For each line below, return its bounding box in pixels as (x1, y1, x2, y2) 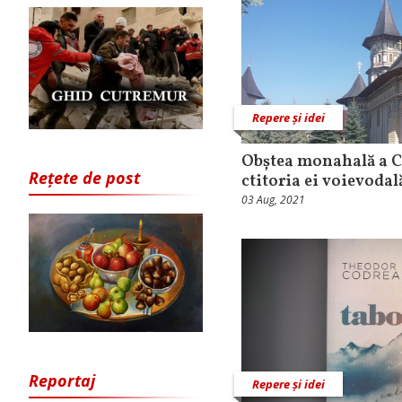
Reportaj (29, 370, 95, 392)
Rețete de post (29, 166, 140, 188)
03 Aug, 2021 (241, 191, 305, 207)
